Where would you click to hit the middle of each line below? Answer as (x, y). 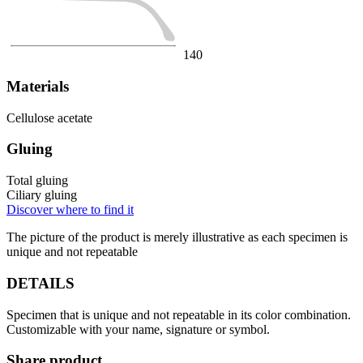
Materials (38, 86)
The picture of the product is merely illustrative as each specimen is (177, 237)
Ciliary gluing (42, 195)
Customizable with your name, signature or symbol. (138, 329)
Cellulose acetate (49, 117)
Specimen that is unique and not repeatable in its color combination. (179, 314)
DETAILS (41, 283)
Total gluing (37, 181)
